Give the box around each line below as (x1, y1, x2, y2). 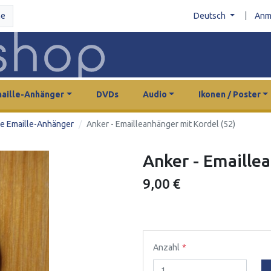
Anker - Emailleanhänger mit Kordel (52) (87, 119, 235, 129)
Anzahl (153, 242, 180, 252)
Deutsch (193, 11, 227, 21)
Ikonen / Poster (198, 89, 261, 99)
